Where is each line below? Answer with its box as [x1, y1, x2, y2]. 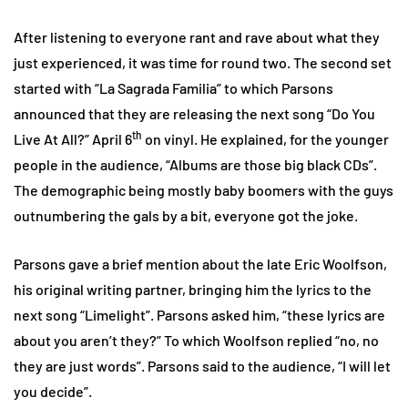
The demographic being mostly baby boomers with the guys [14, 180, 393, 199]
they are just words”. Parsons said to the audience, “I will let [14, 356, 391, 374]
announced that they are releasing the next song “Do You [14, 104, 375, 122]
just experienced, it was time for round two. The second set [14, 53, 392, 71]
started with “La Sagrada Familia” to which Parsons [14, 78, 333, 97]
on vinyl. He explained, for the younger [142, 129, 389, 148]
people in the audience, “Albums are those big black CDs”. [14, 155, 380, 173]
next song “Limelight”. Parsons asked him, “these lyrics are [14, 305, 385, 323]
